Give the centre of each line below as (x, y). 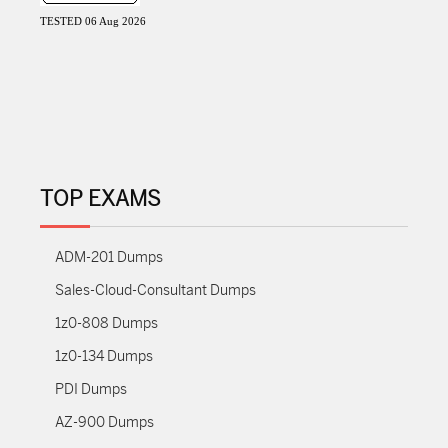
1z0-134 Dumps (104, 356)
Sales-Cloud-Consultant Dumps (155, 290)
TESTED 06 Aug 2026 (93, 21)
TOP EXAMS (100, 199)
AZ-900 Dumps (104, 422)
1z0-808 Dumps (106, 323)
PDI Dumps (91, 389)
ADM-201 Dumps (109, 257)
